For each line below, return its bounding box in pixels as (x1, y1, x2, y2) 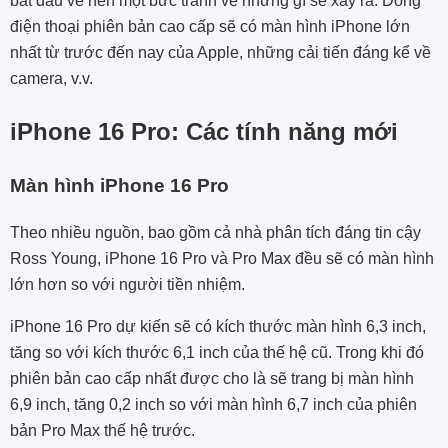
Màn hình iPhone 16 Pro (10, 175, 229, 197)
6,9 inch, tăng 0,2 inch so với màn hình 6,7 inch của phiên (10, 395, 417, 413)
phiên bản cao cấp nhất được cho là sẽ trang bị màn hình (10, 369, 414, 387)
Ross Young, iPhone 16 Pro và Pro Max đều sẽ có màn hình (10, 249, 434, 267)
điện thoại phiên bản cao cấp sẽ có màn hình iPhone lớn (10, 18, 410, 36)
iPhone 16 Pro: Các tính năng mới (10, 118, 398, 146)
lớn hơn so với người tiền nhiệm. (10, 275, 245, 293)
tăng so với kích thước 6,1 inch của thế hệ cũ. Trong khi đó (10, 343, 424, 361)
